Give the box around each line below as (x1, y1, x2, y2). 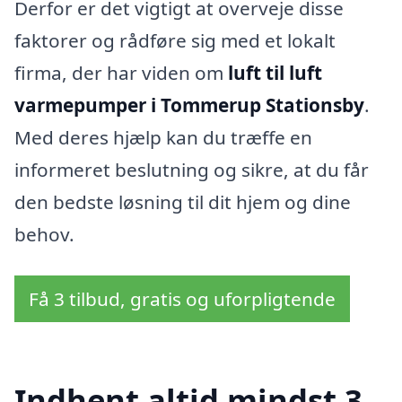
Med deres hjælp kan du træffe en (14, 125, 312, 150)
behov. (14, 222, 74, 247)
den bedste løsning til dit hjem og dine (14, 189, 351, 214)
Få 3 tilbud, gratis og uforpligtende (29, 285, 336, 311)
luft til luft (228, 60, 322, 85)
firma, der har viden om (14, 60, 228, 85)
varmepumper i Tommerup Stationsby (14, 92, 364, 118)
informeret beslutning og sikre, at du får (14, 157, 369, 182)
